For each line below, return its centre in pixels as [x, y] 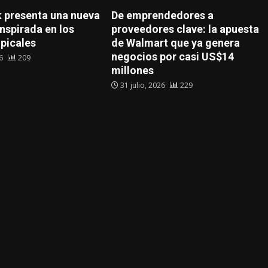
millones [132, 71]
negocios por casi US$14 [172, 57]
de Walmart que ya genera [175, 43]
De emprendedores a [162, 16]
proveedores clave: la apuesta [185, 29]
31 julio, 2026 [142, 86]
